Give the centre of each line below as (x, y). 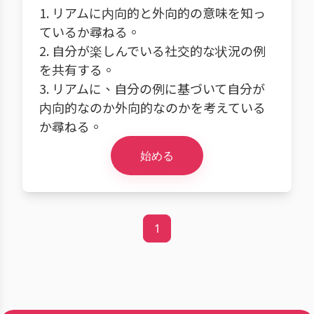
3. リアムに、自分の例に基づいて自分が (152, 88)
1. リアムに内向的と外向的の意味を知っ (152, 13)
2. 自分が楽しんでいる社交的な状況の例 (152, 50)
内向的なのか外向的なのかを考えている (152, 107)
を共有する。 (77, 69)
